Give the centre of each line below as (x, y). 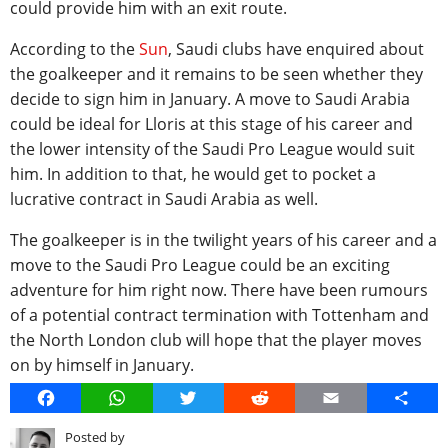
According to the (74, 49)
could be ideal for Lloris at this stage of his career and (211, 124)
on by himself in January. (102, 365)
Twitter (214, 398)
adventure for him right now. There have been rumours (219, 290)
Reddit (284, 398)
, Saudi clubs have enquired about (296, 49)
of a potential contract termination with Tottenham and (219, 315)
